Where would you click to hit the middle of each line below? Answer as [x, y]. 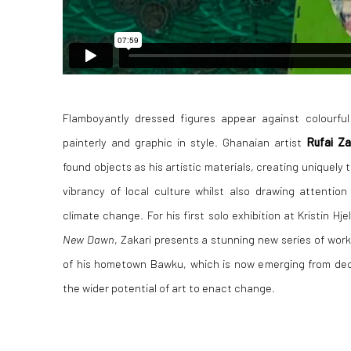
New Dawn [89, 239]
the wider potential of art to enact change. [169, 287]
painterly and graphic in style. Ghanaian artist [185, 141]
